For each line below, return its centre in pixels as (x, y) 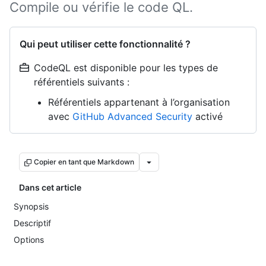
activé (208, 116)
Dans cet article (50, 187)
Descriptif (32, 223)
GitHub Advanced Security (132, 116)
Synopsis (31, 206)
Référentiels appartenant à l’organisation (139, 102)
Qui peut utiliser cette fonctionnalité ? (105, 44)
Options (29, 240)
